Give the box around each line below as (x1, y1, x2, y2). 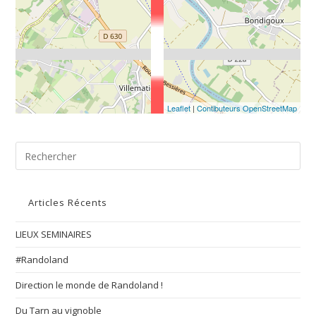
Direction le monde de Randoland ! (16, 279, 164, 291)
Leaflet (166, 102, 190, 114)
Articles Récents (28, 196, 108, 209)
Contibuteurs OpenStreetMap (196, 102, 297, 114)
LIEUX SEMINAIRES (16, 228, 92, 241)
